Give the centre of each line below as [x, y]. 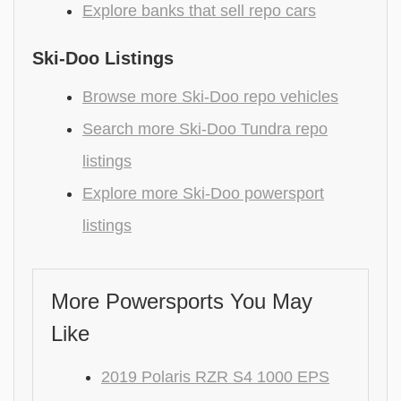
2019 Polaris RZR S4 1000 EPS [215, 377]
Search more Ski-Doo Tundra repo [205, 129]
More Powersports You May [182, 301]
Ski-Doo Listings [103, 58]
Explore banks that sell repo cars [199, 11]
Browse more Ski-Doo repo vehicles [210, 97]
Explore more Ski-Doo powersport [203, 193]
